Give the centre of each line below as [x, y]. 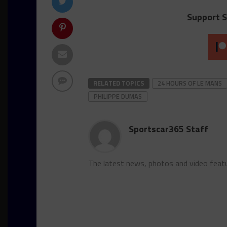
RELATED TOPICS [119, 83]
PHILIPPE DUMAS [118, 96]
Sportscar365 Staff [168, 129]
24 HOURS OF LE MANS [190, 83]
